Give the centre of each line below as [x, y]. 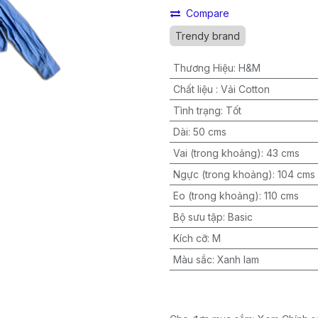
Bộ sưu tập [198, 217]
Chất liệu [194, 89]
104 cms [296, 174]
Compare [208, 13]
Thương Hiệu [203, 68]
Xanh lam [238, 259]
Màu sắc [192, 259]
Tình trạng [197, 110]
